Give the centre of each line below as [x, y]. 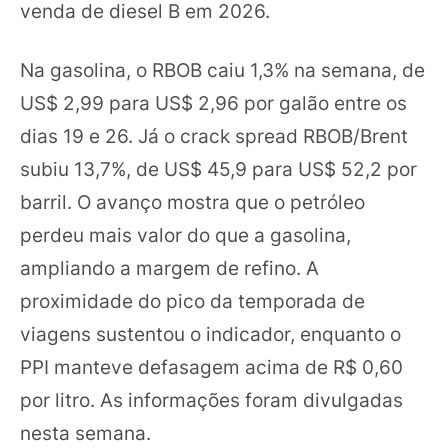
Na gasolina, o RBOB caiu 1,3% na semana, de [222, 70]
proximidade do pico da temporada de [192, 301]
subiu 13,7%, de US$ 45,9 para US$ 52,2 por [218, 169]
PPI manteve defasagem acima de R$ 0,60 [211, 367]
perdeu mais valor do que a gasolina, [185, 235]
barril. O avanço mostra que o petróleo [192, 202]
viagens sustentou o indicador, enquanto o [210, 334]
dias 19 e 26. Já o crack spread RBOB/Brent [214, 136]
